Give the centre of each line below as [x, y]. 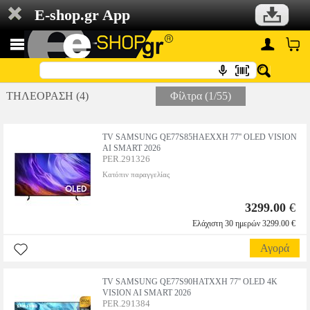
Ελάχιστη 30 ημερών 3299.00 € [244, 224]
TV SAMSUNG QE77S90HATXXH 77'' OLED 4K [190, 282]
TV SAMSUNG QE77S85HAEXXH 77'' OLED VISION [200, 137]
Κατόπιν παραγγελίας [136, 174]
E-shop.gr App [82, 15]
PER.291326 [126, 159]
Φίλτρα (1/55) [201, 96]
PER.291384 [126, 303]
